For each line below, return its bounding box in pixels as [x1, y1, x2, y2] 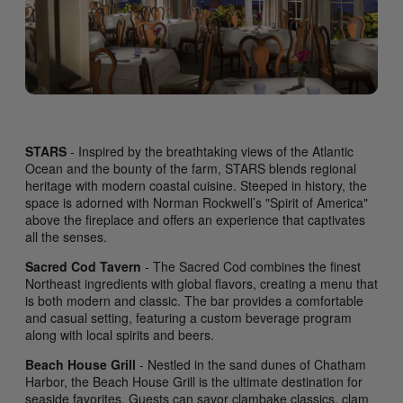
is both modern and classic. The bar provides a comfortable [25, 291, 363, 310]
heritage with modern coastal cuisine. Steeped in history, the [25, 176, 367, 195]
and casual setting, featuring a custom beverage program [25, 309, 352, 327]
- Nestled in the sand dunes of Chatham [136, 355, 366, 374]
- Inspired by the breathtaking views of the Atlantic [67, 142, 354, 161]
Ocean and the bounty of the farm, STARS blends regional [25, 159, 356, 178]
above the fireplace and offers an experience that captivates [25, 210, 365, 229]
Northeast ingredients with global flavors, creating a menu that [25, 274, 378, 293]
